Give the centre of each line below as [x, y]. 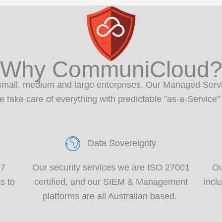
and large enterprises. [100, 85]
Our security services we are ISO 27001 [111, 168]
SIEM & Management [145, 182]
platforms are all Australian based [108, 196]
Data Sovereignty [122, 143]
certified [50, 182]
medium [39, 85]
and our [85, 182]
